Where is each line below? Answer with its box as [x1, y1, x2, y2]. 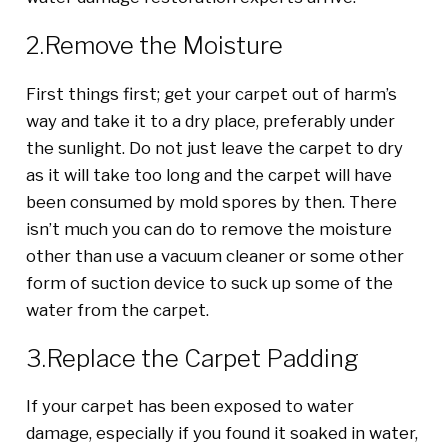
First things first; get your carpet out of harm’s [25, 83, 397, 104]
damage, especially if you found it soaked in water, [25, 423, 418, 444]
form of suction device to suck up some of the [25, 272, 393, 293]
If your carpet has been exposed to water [25, 396, 354, 417]
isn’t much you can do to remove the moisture [25, 218, 392, 239]
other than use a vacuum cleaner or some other [25, 245, 404, 266]
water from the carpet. [25, 299, 209, 320]
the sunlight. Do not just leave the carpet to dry [25, 137, 403, 158]
